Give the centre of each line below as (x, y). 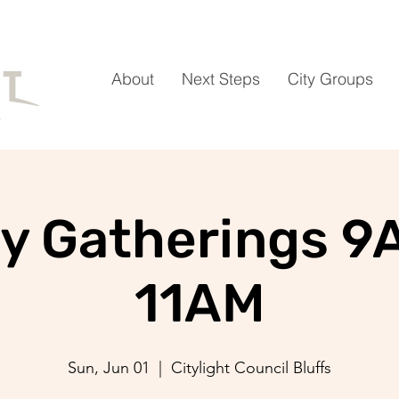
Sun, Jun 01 (109, 368)
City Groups (330, 79)
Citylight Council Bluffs (251, 368)
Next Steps (221, 79)
